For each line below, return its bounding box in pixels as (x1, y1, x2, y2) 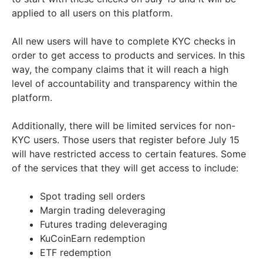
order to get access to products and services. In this (12, 49, 245, 62)
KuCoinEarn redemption (40, 232, 145, 245)
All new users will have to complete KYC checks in (12, 35, 235, 48)
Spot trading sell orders (40, 190, 145, 203)
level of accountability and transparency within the (12, 77, 237, 90)
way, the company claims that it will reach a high (12, 63, 228, 76)
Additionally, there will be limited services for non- (12, 120, 235, 132)
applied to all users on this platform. (12, 7, 176, 19)
